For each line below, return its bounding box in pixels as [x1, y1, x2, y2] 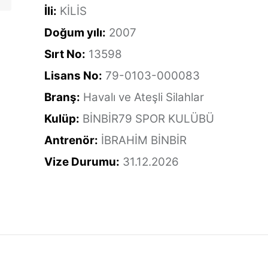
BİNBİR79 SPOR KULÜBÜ [83, 112, 214, 126]
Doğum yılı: [44, 26, 106, 39]
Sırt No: [44, 47, 86, 61]
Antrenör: [44, 133, 98, 147]
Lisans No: [44, 69, 102, 83]
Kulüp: [44, 112, 80, 126]
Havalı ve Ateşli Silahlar [83, 90, 204, 104]
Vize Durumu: [44, 155, 120, 169]
